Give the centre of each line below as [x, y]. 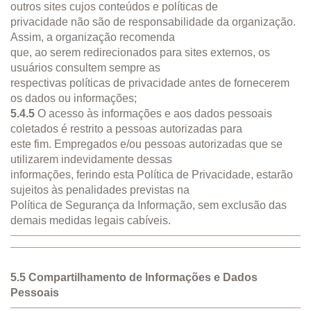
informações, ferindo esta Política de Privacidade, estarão [152, 174]
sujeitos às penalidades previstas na [100, 190]
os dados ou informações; [74, 98]
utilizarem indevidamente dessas [91, 159]
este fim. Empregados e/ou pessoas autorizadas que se [146, 144]
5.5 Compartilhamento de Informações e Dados [134, 277]
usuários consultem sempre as [85, 67]
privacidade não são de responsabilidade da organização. [153, 22]
